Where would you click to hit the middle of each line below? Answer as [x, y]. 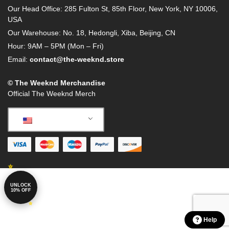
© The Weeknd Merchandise [56, 83]
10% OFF [21, 190]
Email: [19, 60]
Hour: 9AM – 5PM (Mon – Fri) [56, 46]
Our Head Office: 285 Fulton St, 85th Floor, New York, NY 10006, [113, 9]
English [48, 120]
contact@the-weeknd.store [77, 60]
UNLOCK [21, 185]
